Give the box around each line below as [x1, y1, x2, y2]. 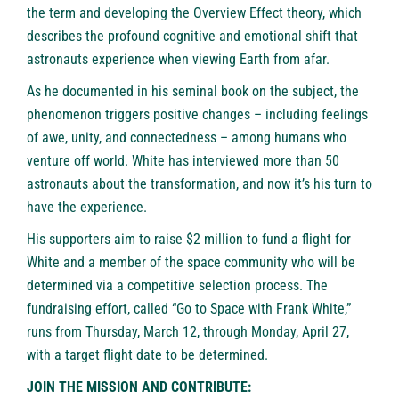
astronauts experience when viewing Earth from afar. [27, 50, 330, 68]
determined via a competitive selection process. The [27, 276, 328, 294]
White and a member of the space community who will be [27, 253, 355, 271]
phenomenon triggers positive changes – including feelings [27, 105, 368, 123]
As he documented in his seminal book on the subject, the [27, 82, 359, 100]
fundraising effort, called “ [27, 299, 176, 317]
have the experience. [27, 198, 147, 216]
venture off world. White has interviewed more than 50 [27, 151, 339, 169]
